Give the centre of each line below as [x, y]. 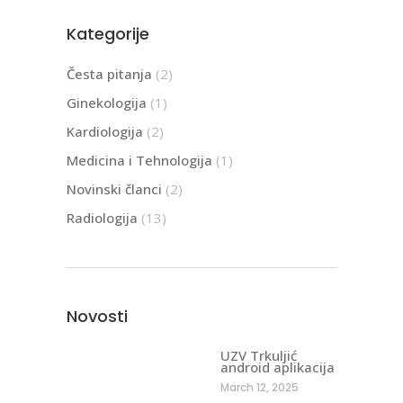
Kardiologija [105, 131]
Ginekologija [107, 102]
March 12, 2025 [260, 387]
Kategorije [108, 33]
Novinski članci [114, 188]
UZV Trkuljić [259, 355]
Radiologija [102, 217]
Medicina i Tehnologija [139, 160]
